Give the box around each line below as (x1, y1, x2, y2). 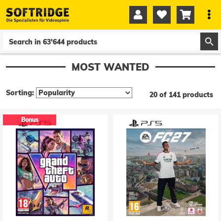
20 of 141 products (149, 90, 213, 100)
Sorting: (6, 88, 34, 98)
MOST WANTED (72, 61, 149, 73)
